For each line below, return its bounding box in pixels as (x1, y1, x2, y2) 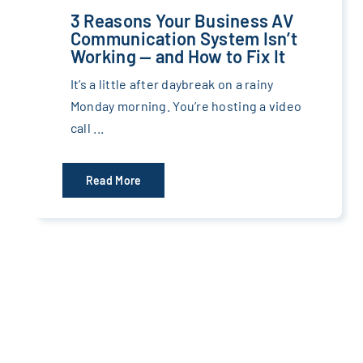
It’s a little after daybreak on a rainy (70, 76, 274, 92)
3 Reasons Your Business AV (70, 10, 293, 32)
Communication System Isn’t (70, 28, 297, 49)
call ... (70, 120, 105, 136)
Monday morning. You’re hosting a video (70, 98, 302, 114)
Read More (85, 173, 142, 188)
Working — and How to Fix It (70, 45, 286, 67)
